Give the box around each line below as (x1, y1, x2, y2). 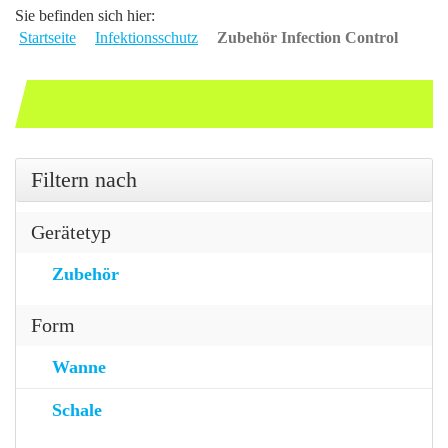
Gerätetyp (31, 220, 111, 243)
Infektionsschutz (95, 28, 198, 46)
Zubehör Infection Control (217, 28, 398, 46)
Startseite (19, 28, 76, 46)
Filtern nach (31, 166, 137, 192)
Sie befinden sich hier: (15, 6, 155, 24)
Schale (52, 399, 102, 420)
